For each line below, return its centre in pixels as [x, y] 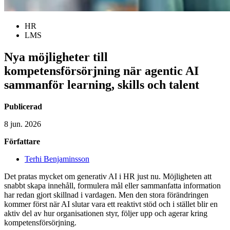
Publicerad [23, 106]
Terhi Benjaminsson [57, 159]
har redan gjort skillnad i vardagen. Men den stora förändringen [106, 195]
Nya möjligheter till [56, 57]
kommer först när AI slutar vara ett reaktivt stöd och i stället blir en [111, 204]
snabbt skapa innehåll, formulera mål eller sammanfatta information [112, 185]
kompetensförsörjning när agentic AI [101, 71]
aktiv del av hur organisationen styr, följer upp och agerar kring [106, 213]
